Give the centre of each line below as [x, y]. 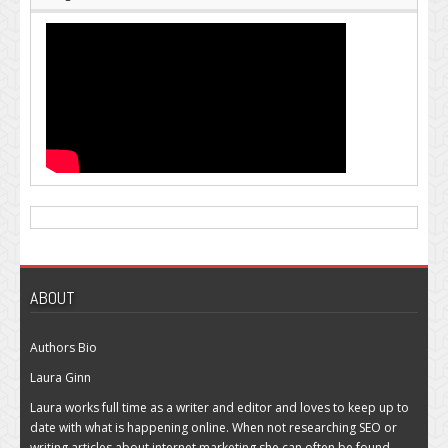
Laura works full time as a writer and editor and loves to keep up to [219, 407]
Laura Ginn [60, 377]
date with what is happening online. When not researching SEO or [213, 427]
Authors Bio [63, 347]
